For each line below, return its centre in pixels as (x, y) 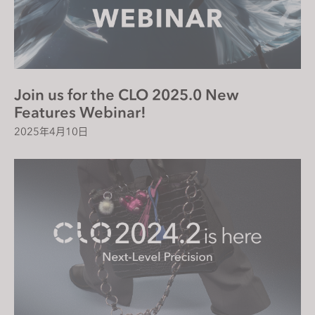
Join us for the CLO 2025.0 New (127, 94)
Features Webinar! (80, 112)
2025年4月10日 (51, 131)
